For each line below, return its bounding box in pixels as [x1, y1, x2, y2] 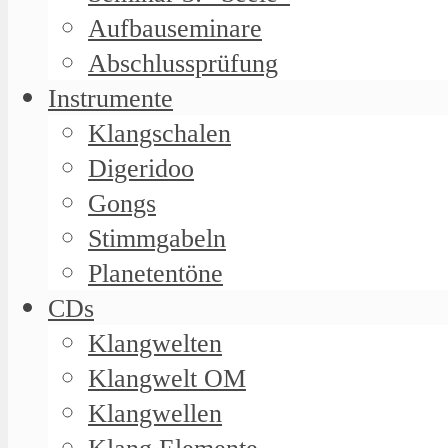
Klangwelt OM [88, 363, 246, 393]
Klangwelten [88, 328, 222, 358]
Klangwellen [88, 398, 222, 428]
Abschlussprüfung [88, 48, 278, 78]
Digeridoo [88, 153, 194, 183]
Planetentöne [88, 258, 223, 288]
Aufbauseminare [88, 13, 262, 43]
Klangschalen [88, 118, 231, 148]
